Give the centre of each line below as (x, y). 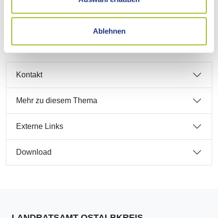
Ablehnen (109, 31)
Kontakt (29, 75)
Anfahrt (28, 29)
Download (34, 152)
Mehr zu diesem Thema (57, 101)
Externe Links (40, 127)
